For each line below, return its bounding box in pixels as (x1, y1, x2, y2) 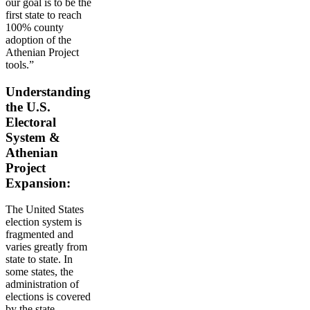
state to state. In (6, 253, 73, 266)
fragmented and (6, 228, 73, 241)
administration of (6, 278, 79, 291)
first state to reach (6, 9, 82, 21)
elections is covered (6, 291, 91, 303)
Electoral (6, 114, 56, 129)
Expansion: (6, 175, 71, 190)
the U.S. (6, 99, 51, 114)
